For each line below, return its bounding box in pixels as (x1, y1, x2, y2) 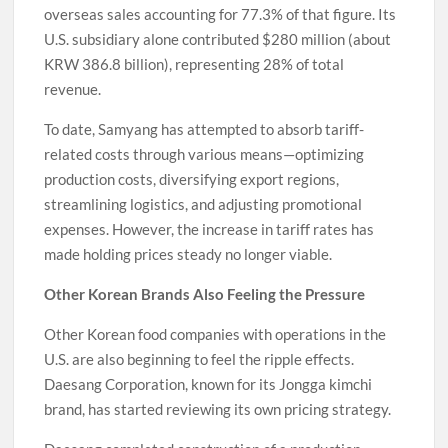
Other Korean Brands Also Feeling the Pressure (44, 285, 366, 304)
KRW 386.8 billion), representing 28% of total (44, 55, 345, 74)
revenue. (44, 80, 102, 99)
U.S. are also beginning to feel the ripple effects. (44, 350, 355, 369)
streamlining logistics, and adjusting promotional (44, 195, 363, 214)
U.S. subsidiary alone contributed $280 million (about (44, 30, 392, 49)
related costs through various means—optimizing (44, 145, 365, 164)
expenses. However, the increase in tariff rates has (44, 220, 375, 239)
